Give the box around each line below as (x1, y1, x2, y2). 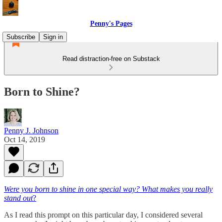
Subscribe (6, 33, 35, 41)
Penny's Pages (90, 20, 132, 27)
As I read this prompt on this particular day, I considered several (4, 210, 203, 219)
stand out (4, 193, 33, 202)
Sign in (43, 33, 63, 41)
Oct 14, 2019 (4, 135, 45, 144)
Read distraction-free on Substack (62, 55, 160, 62)
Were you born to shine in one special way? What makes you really (4, 184, 213, 193)
